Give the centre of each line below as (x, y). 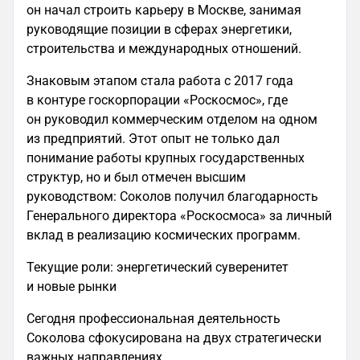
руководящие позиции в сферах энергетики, (159, 30)
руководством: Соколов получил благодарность (172, 197)
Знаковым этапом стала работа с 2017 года (160, 81)
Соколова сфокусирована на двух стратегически (174, 338)
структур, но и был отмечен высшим (136, 178)
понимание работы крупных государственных (166, 158)
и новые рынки (72, 287)
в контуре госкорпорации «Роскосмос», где (157, 100)
